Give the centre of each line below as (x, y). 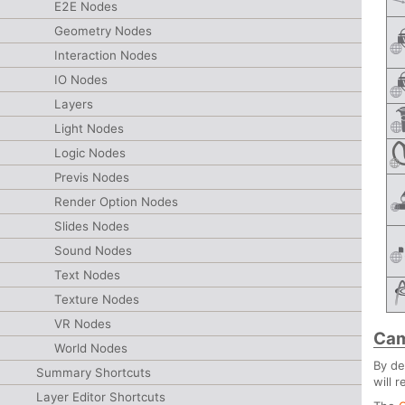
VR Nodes (83, 324)
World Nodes (91, 348)
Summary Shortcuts (94, 372)
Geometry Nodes (103, 31)
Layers (74, 104)
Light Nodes (89, 128)
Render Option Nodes (116, 202)
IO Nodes (81, 80)
